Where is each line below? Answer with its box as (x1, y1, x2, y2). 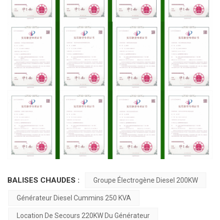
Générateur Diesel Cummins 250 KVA (17, 194, 131, 202)
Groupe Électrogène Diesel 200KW (93, 176, 198, 185)
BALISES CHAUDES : (7, 176, 82, 185)
